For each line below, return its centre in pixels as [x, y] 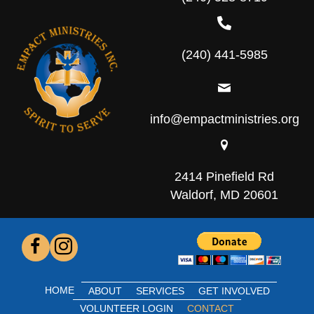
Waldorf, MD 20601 [225, 195]
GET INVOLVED [234, 291]
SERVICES [160, 291]
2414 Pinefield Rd [225, 177]
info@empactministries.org [224, 119]
